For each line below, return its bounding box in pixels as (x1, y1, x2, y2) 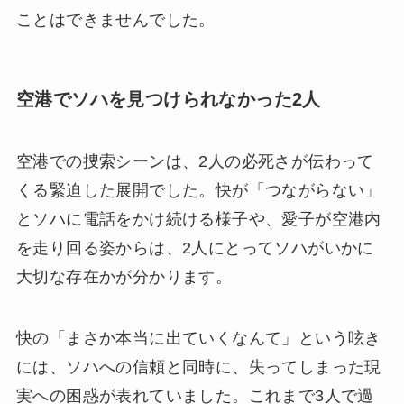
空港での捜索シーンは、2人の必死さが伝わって (15, 152, 374, 171)
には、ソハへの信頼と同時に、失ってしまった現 (15, 358, 381, 377)
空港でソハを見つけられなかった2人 (15, 88, 321, 109)
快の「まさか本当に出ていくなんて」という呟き (15, 329, 381, 348)
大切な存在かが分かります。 (15, 268, 233, 287)
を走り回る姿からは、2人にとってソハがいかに (15, 239, 374, 258)
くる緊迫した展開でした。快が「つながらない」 (15, 181, 381, 200)
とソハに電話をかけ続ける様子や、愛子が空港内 (15, 210, 381, 229)
